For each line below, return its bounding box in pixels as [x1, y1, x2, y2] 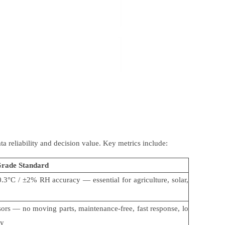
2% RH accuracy [26, 175, 83, 184]
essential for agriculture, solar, [93, 175, 189, 184]
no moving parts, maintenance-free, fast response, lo [22, 204, 189, 212]
